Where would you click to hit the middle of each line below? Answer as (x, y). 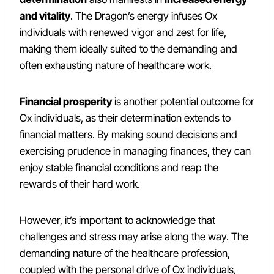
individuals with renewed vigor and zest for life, (123, 32)
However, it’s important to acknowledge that (117, 220)
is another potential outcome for (183, 102)
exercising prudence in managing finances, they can (135, 151)
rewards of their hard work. (80, 184)
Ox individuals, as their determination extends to (125, 118)
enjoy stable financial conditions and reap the (119, 168)
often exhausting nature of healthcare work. (116, 65)
